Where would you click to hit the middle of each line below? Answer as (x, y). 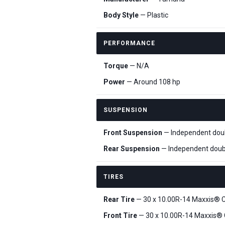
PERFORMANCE (129, 43)
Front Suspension (133, 133)
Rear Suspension (132, 149)
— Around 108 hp (153, 82)
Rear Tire (119, 199)
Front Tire (120, 215)
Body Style (121, 15)
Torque (116, 66)
